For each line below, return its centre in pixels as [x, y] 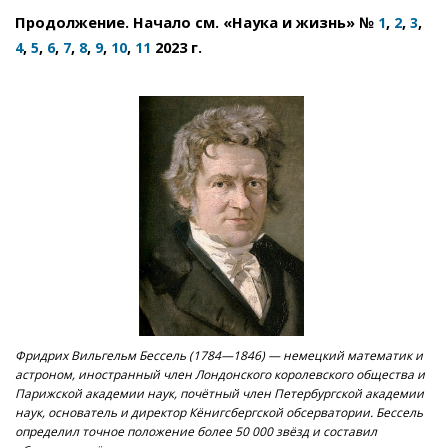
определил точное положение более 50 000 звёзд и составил [196, 431]
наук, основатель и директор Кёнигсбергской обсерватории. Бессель [219, 412]
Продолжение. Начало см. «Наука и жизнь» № [196, 21]
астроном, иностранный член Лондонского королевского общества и [220, 374]
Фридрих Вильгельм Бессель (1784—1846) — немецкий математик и [219, 355]
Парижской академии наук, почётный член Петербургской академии [219, 393]
